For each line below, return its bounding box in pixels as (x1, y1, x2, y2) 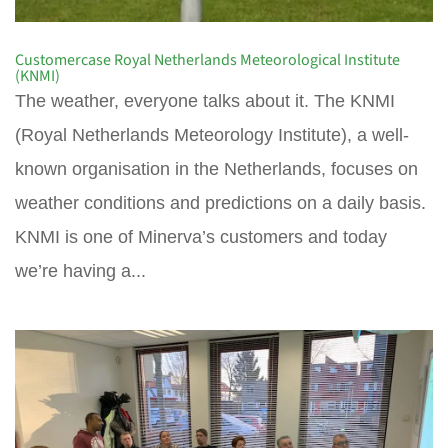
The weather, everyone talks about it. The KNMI (15, 91, 395, 112)
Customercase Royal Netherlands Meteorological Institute (15, 49, 400, 72)
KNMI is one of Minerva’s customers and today (15, 227, 387, 248)
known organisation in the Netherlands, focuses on (15, 159, 418, 180)
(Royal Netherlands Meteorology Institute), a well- (15, 125, 409, 146)
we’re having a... (15, 261, 146, 282)
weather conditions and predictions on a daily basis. (15, 193, 426, 214)
